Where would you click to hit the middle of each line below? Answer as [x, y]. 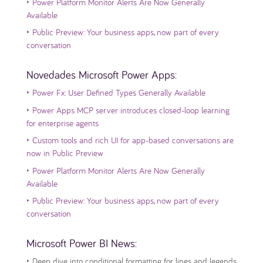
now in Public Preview [65, 153]
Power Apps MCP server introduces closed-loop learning [129, 110]
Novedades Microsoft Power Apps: [101, 75]
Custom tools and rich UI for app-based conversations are [131, 140]
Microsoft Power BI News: [81, 243]
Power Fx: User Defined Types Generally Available [117, 93]
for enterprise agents [62, 123]
